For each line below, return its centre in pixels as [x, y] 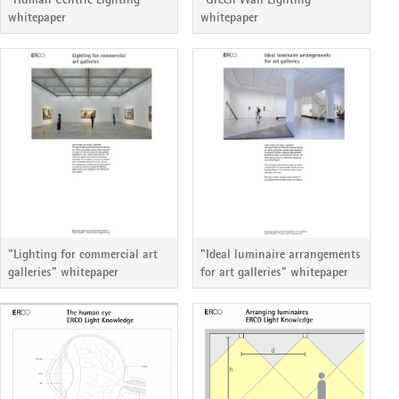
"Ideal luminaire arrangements [281, 253]
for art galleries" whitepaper [274, 271]
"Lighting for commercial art [83, 253]
